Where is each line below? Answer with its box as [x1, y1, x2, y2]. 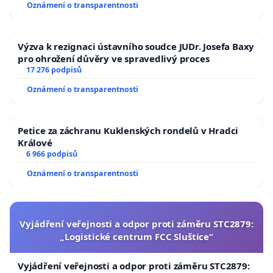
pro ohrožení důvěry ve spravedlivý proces [18, 52, 210, 65]
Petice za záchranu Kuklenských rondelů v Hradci [18, 124, 239, 136]
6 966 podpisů [26, 148, 77, 159]
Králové [18, 136, 52, 149]
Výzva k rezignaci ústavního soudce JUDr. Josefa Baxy [18, 40, 255, 52]
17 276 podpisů [26, 64, 82, 75]
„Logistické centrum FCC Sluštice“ [59, 230, 214, 243]
